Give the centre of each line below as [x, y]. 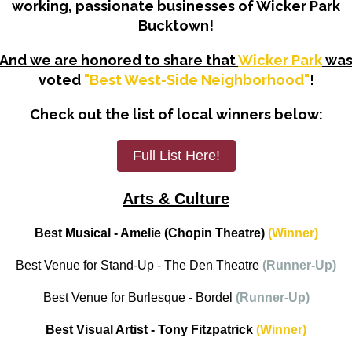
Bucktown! [176, 26]
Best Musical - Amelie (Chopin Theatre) [151, 233]
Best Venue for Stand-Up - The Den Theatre [139, 266]
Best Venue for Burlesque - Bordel [137, 298]
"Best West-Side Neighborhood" [196, 80]
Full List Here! [176, 156]
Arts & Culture [176, 199]
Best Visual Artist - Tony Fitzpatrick [151, 330]
